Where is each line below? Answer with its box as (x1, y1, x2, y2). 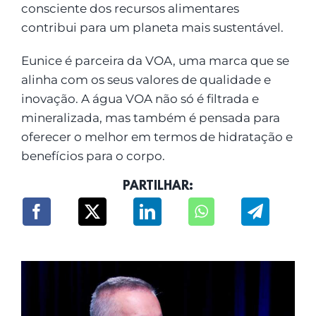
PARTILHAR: (123, 180, 193, 195)
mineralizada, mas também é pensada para (20, 111, 280, 126)
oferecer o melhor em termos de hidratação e (20, 130, 293, 145)
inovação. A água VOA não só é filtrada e (20, 92, 259, 107)
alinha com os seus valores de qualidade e (20, 73, 271, 87)
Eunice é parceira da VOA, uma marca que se (20, 54, 289, 68)
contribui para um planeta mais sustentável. (20, 20, 284, 35)
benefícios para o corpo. (20, 149, 165, 164)
